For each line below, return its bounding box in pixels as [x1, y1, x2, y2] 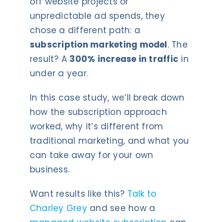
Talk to [127, 188, 157, 200]
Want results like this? [29, 188, 127, 200]
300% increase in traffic [69, 53, 179, 65]
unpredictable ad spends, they [29, 10, 165, 22]
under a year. [29, 67, 89, 79]
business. [29, 164, 70, 175]
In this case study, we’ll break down [29, 92, 185, 104]
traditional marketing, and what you [29, 135, 189, 147]
